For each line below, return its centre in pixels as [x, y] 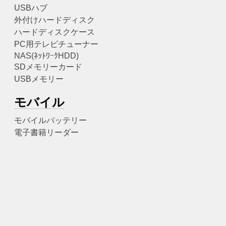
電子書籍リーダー [46, 132]
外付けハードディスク [54, 20]
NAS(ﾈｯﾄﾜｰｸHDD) [46, 55]
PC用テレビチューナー [56, 44]
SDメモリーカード [48, 67]
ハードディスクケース [54, 32]
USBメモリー [39, 79]
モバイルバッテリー [50, 120]
